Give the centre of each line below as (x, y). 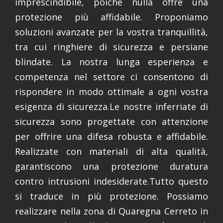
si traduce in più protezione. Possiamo (111, 196)
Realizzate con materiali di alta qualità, (111, 151)
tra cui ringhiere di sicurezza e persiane (111, 47)
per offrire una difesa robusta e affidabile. (111, 136)
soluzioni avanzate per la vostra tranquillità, (111, 32)
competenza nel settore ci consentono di (111, 77)
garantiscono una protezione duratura (111, 166)
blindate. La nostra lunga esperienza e (111, 62)
